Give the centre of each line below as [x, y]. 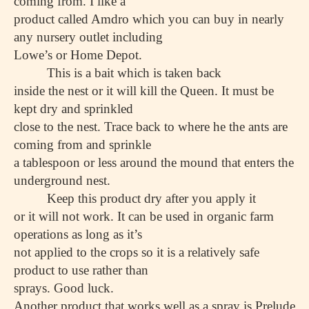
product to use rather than [81, 270]
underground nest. [62, 180]
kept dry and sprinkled [73, 109]
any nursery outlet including [88, 37]
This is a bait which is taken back [134, 73]
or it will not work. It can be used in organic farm [144, 216]
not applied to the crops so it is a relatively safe [137, 252]
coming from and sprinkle [82, 144]
